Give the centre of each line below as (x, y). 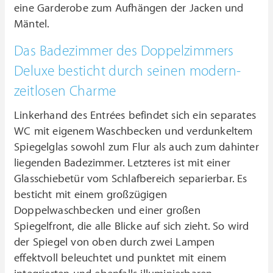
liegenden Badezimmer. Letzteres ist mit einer (122, 163)
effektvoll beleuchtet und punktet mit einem (120, 258)
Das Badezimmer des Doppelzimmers (124, 51)
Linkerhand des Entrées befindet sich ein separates (135, 116)
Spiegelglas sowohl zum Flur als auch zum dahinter (136, 147)
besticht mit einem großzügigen (90, 195)
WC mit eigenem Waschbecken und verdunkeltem (133, 132)
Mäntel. (32, 24)
